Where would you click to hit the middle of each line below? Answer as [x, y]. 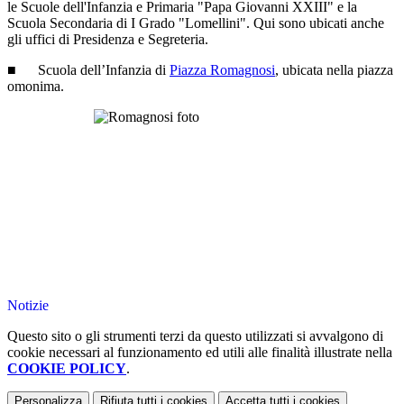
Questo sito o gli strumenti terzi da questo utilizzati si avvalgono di [195, 336]
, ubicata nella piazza [334, 70]
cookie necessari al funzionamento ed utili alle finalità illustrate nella [200, 353]
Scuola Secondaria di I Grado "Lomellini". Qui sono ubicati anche [196, 23]
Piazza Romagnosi [222, 70]
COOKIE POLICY [67, 369]
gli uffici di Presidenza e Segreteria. [108, 40]
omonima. [36, 87]
